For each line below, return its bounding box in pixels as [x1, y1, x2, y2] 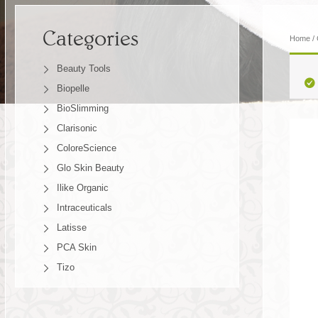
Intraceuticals [56, 202, 112, 214]
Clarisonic [56, 123, 97, 134]
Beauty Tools [56, 63, 111, 75]
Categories [42, 26, 138, 52]
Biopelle [56, 83, 89, 94]
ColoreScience [56, 143, 116, 154]
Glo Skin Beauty [56, 163, 124, 174]
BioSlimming [56, 103, 109, 114]
